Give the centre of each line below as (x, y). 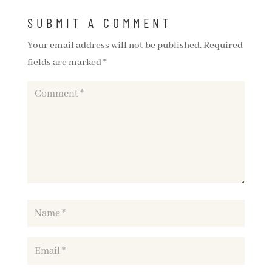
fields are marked (65, 63)
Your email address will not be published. (114, 46)
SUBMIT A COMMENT (99, 23)
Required (223, 46)
